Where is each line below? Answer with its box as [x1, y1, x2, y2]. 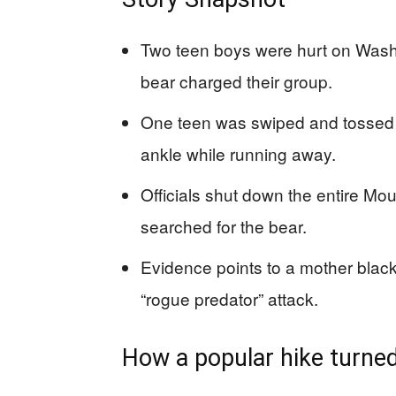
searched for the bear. [141, 214, 307, 238]
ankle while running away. [141, 141, 336, 165]
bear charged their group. [141, 69, 332, 93]
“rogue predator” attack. [141, 286, 318, 310]
